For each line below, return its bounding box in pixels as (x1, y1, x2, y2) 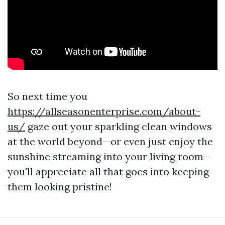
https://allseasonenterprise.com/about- (8, 105, 200, 118)
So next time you (8, 90, 87, 102)
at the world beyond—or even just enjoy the (8, 135, 213, 148)
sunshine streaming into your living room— (8, 150, 211, 163)
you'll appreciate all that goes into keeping (8, 165, 209, 178)
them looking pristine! (8, 180, 112, 193)
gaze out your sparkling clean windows (25, 120, 212, 133)
